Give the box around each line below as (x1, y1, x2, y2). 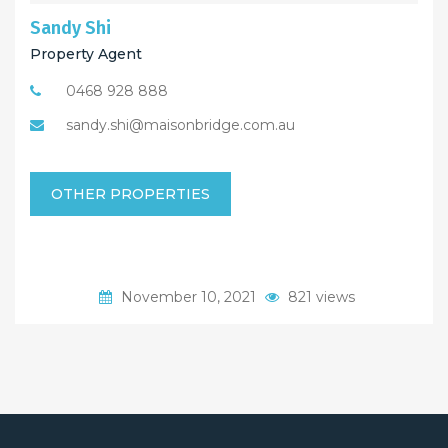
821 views (283, 287, 355, 306)
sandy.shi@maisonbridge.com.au (66, 115, 295, 134)
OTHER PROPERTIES (51, 184, 210, 203)
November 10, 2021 (116, 287, 260, 306)
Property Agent (30, 44, 142, 63)
